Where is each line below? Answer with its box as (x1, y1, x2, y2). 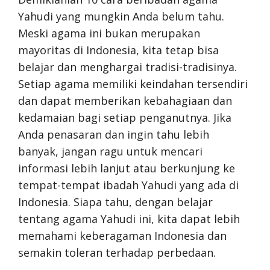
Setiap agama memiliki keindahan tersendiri (18, 76, 248, 91)
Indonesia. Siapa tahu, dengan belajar (18, 194, 213, 209)
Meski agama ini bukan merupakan (18, 25, 200, 40)
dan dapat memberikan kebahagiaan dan (18, 93, 232, 108)
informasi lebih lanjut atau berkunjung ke (18, 160, 235, 175)
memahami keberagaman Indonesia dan (18, 228, 227, 243)
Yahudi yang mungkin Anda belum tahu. (18, 8, 224, 24)
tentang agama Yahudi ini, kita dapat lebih (18, 211, 240, 226)
